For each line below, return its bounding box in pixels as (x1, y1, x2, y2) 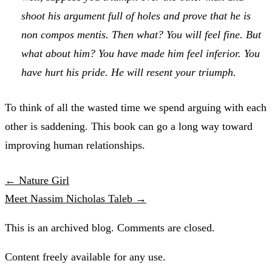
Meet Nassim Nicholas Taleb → (5, 192, 146, 205)
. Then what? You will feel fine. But (106, 28, 261, 41)
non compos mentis (21, 28, 106, 41)
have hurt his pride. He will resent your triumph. (21, 66, 236, 78)
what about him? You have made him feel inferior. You (21, 47, 260, 59)
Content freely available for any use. (5, 250, 166, 263)
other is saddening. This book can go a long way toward (5, 120, 253, 132)
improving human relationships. (5, 138, 145, 151)
